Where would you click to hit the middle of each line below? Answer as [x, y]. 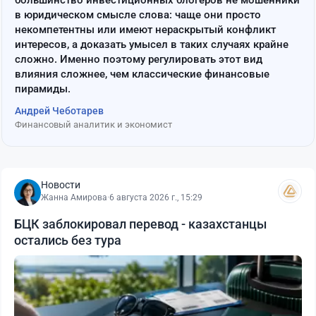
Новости [61, 185]
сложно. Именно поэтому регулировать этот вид [139, 60]
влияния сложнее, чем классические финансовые [142, 74]
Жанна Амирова [74, 198]
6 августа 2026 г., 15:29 [156, 198]
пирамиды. [43, 89]
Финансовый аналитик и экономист [93, 125]
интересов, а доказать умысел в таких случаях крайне [152, 45]
